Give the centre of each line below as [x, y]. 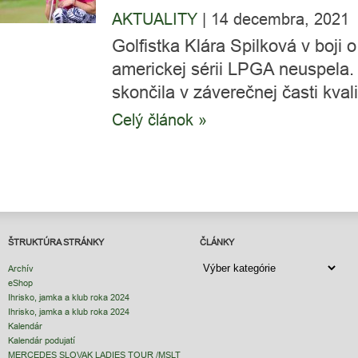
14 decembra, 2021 [280, 19]
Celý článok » [159, 119]
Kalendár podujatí [42, 340]
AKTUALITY [155, 19]
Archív [21, 268]
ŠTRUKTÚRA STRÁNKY [56, 242]
